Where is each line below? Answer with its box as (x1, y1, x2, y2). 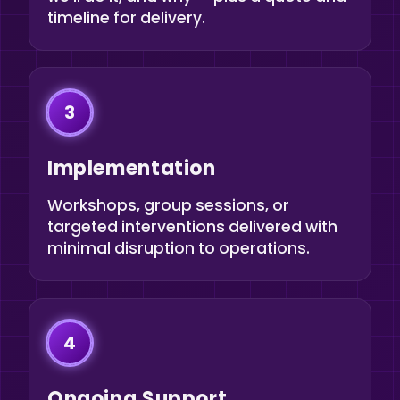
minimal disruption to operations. (47, 237, 310, 259)
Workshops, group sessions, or (47, 194, 289, 216)
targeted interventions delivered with (47, 215, 337, 237)
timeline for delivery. (47, 6, 205, 29)
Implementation (47, 154, 216, 182)
